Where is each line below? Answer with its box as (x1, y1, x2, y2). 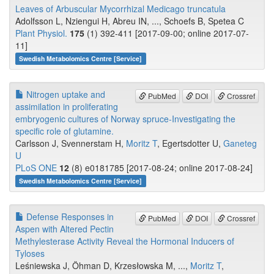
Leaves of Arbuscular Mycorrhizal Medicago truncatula (15, 2, 226, 15)
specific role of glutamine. (15, 125, 114, 138)
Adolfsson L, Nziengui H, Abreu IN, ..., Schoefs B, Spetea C (15, 15, 244, 28)
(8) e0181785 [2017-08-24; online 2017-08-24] (69, 161, 253, 174)
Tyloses (15, 247, 45, 260)
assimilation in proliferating (15, 100, 118, 113)
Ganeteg (223, 137, 257, 150)
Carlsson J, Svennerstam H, (15, 137, 126, 150)
